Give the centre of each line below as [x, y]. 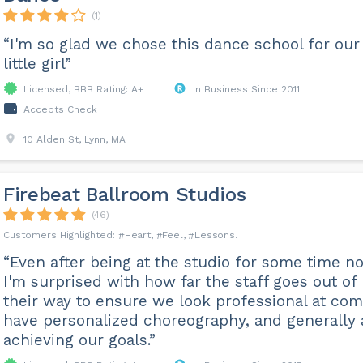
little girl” [37, 64]
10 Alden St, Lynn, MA [74, 139]
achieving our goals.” [79, 340]
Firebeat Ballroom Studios [124, 194]
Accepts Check [60, 109]
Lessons [215, 235]
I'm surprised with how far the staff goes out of [179, 282]
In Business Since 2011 [246, 89]
